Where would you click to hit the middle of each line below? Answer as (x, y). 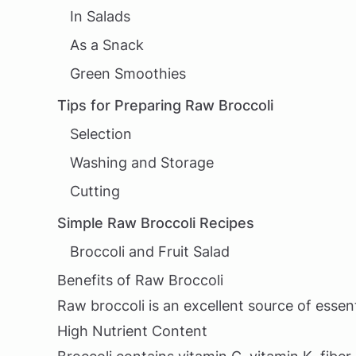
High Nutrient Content (132, 331)
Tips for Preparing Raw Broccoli (165, 105)
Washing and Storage (142, 163)
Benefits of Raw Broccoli (140, 280)
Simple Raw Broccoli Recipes (156, 223)
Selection (101, 134)
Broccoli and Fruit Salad (150, 252)
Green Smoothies (128, 74)
